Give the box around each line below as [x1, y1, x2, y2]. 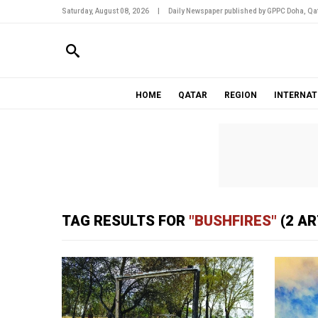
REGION [224, 90, 257, 100]
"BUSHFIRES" [189, 212, 277, 229]
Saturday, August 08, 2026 [62, 7, 149, 15]
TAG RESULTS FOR [62, 212, 189, 229]
